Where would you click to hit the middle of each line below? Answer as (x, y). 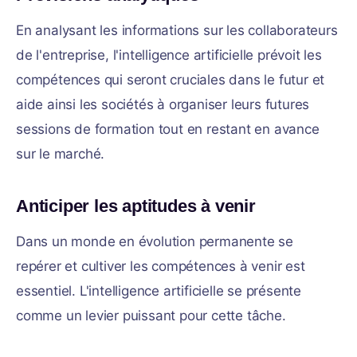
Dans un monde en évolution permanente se (155, 241)
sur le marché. (61, 154)
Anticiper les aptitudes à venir (136, 206)
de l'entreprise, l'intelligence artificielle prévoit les (169, 55)
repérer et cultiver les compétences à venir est (161, 266)
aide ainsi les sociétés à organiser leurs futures (163, 104)
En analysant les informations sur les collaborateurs (177, 30)
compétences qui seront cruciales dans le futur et (171, 80)
